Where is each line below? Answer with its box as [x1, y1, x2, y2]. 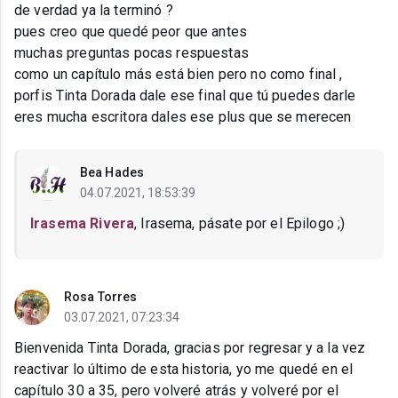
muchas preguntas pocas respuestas [14, 44, 249, 62]
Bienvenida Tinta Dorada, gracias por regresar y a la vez [14, 339, 366, 357]
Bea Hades [80, 165, 144, 180]
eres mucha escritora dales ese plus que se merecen [14, 108, 352, 126]
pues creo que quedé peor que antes [14, 23, 248, 41]
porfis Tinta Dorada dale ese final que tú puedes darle [14, 87, 356, 105]
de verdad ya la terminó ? [14, 2, 173, 20]
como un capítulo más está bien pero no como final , [14, 66, 343, 84]
